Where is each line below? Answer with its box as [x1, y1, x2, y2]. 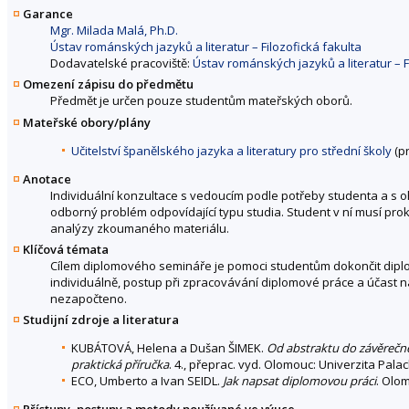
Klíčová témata [23, 240, 109, 257]
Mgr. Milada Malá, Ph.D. [50, 22, 178, 39]
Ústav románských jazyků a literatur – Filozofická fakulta [50, 38, 362, 56]
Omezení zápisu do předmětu [23, 76, 194, 93]
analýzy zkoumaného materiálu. [50, 219, 229, 236]
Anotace [23, 170, 71, 187]
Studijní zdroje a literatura [23, 311, 179, 328]
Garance [23, 5, 73, 23]
